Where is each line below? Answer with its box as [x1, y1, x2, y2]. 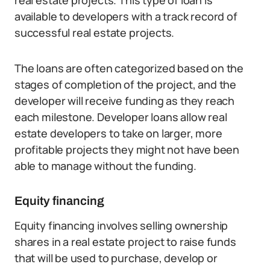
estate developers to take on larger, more [14, 126, 222, 140]
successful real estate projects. [14, 25, 175, 40]
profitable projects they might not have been [14, 142, 240, 157]
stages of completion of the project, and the [14, 77, 237, 92]
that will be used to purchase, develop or [14, 251, 218, 265]
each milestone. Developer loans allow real [14, 110, 227, 124]
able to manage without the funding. [14, 159, 196, 173]
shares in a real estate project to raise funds [14, 234, 236, 249]
